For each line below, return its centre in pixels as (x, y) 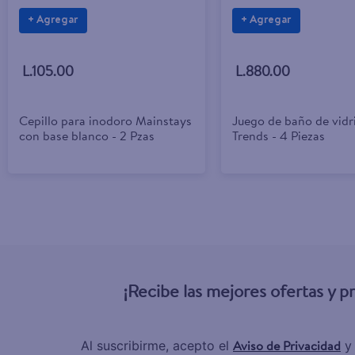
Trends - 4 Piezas (278, 136)
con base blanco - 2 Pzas (86, 136)
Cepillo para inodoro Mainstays (105, 121)
